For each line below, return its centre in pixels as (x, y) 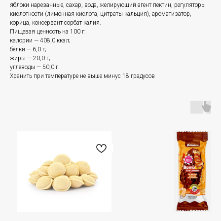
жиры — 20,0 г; (30, 58)
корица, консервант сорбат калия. (55, 23)
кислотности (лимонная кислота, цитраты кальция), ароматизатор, (101, 14)
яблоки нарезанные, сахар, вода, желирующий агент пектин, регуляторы (108, 5)
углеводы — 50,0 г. (35, 67)
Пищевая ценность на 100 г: (48, 32)
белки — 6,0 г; (28, 50)
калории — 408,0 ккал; (40, 41)
